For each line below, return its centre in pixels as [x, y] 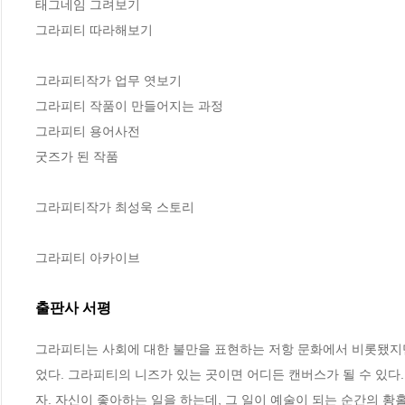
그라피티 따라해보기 [94, 30]
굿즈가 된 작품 [77, 157]
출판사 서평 [73, 308]
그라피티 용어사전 [88, 132]
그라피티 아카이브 [88, 258]
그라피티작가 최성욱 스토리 [115, 207]
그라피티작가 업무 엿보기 [108, 81]
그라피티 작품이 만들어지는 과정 [129, 106]
